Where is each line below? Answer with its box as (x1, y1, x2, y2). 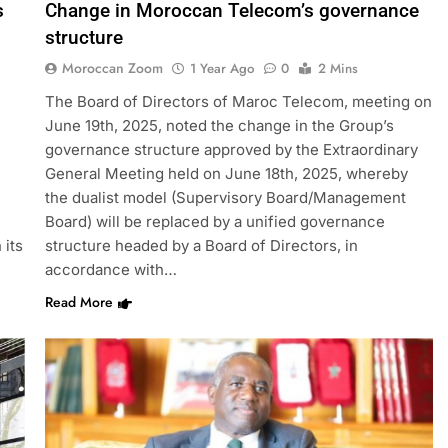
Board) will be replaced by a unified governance (44, 212, 385, 232)
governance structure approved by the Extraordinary (44, 140, 418, 160)
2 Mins (317, 59, 358, 79)
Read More (44, 292, 113, 313)
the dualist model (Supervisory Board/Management (44, 188, 406, 208)
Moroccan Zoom (61, 58, 163, 79)
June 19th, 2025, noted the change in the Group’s (44, 116, 394, 136)
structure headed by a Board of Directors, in (44, 236, 358, 256)
